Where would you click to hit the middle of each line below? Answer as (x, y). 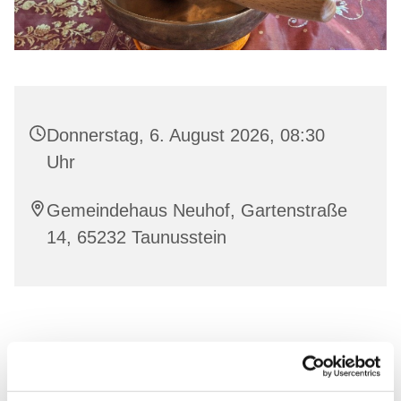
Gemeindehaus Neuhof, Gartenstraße (197, 211)
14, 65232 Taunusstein (137, 238)
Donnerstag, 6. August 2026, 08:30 (186, 136)
